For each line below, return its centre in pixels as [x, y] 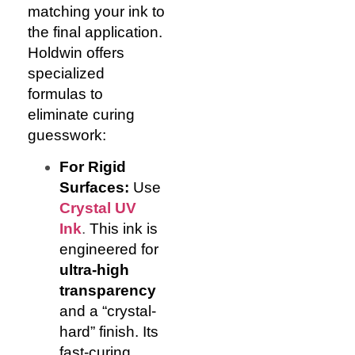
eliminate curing [81, 114]
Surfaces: [94, 187]
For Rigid [93, 166]
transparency [108, 290]
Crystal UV [98, 208]
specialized [66, 73]
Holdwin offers [76, 52]
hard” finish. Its [109, 331]
